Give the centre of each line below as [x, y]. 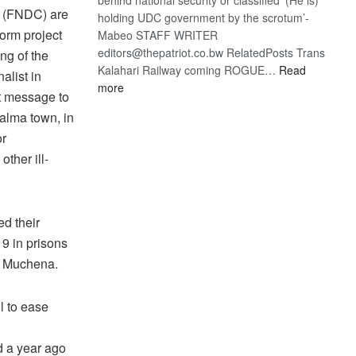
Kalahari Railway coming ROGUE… [189, 70]
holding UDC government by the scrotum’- [204, 17]
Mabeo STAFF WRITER [158, 35]
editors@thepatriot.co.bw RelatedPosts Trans [212, 52]
